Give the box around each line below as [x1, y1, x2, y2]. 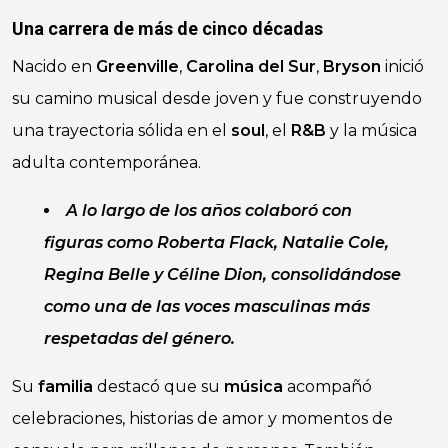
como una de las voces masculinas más [44, 297, 370, 316]
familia [38, 377, 93, 396]
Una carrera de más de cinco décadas [12, 18, 323, 39]
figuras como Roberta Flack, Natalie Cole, [44, 233, 389, 252]
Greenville [96, 57, 179, 76]
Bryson [323, 57, 381, 76]
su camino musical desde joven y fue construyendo [12, 89, 422, 108]
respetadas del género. [44, 329, 235, 348]
